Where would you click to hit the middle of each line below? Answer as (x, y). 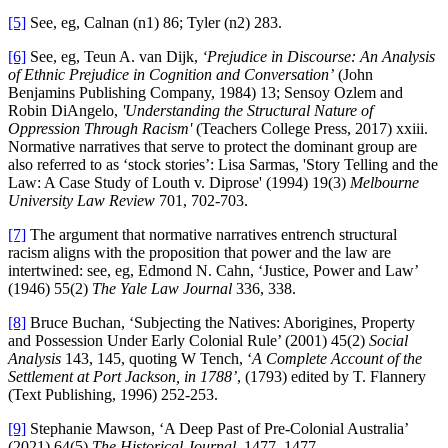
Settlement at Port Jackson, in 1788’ (122, 376)
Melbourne (384, 182)
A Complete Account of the (337, 358)
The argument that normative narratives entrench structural (211, 234)
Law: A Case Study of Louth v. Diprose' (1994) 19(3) (179, 182)
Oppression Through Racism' (100, 128)
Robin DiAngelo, (65, 110)
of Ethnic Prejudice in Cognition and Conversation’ (171, 74)
